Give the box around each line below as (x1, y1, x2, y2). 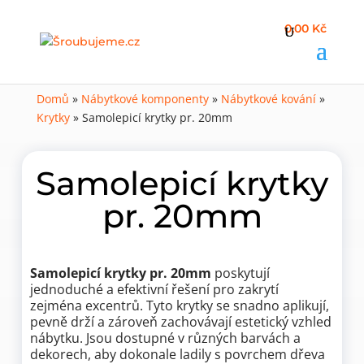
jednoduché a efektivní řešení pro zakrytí (30, 280, 279, 298)
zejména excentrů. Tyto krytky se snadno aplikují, (30, 297, 330, 314)
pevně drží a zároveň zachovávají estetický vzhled (30, 313, 332, 331)
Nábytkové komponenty (80, 91, 209, 106)
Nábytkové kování (220, 91, 316, 106)
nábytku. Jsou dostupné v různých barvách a (30, 329, 301, 347)
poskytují (211, 264, 271, 282)
